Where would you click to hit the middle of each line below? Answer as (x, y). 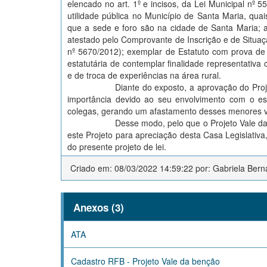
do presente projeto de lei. (118, 147)
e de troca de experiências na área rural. (145, 75)
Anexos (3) (99, 208)
